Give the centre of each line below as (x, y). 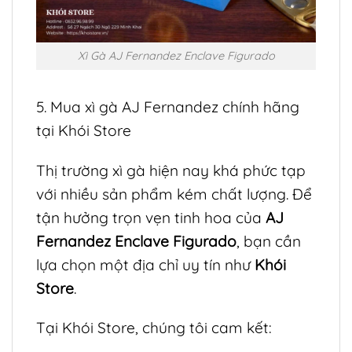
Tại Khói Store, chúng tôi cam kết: (154, 328)
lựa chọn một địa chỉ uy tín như (145, 264)
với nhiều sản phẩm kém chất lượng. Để (174, 194)
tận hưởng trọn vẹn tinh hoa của (151, 217)
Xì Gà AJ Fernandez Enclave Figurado (176, 56)
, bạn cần (269, 241)
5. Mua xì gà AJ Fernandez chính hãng (168, 106)
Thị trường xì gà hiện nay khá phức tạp (171, 170)
